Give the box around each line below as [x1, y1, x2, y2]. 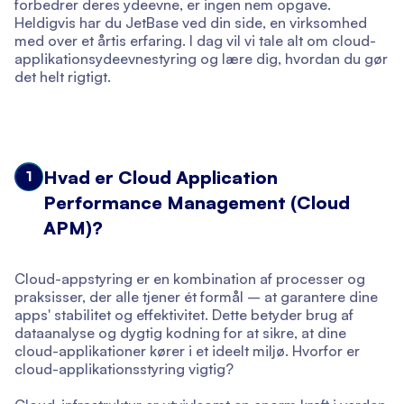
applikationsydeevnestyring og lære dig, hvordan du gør [14, 50, 388, 68]
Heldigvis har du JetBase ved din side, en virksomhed [14, 14, 367, 32]
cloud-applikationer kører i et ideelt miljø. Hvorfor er [14, 342, 360, 360]
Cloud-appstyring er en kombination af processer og [14, 270, 365, 288]
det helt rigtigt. [14, 68, 111, 86]
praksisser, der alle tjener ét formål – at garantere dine [14, 288, 378, 306]
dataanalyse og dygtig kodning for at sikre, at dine [14, 324, 346, 342]
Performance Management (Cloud [43, 191, 350, 214]
